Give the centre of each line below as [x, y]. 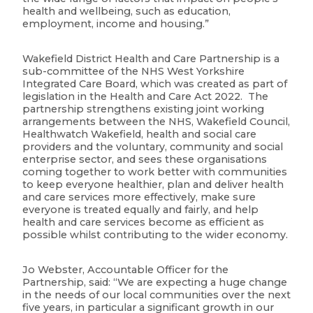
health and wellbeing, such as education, [126, 11]
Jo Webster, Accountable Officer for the [125, 270]
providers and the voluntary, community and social [153, 147]
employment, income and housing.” [116, 24]
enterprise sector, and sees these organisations [145, 159]
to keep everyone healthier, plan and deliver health [153, 184]
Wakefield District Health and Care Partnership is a [151, 59]
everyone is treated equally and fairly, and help [140, 210]
